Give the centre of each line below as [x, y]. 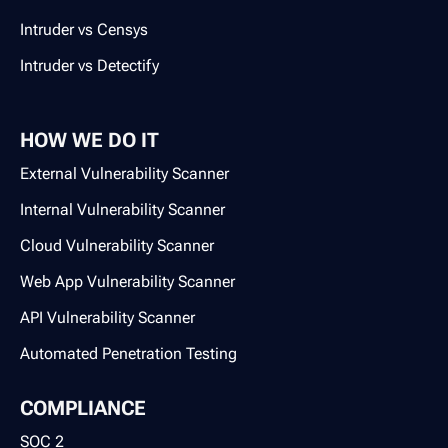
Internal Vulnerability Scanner [122, 209]
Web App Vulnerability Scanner [127, 281]
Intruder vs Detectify [89, 65]
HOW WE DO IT [89, 139]
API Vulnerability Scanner [107, 317]
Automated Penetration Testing [128, 353]
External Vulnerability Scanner [124, 173]
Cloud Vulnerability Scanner [117, 245]
